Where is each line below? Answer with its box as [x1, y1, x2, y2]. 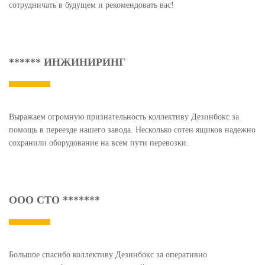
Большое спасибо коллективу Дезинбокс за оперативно [9, 250, 207, 259]
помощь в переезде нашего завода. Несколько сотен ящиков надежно [9, 125, 256, 134]
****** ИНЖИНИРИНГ [9, 56, 125, 68]
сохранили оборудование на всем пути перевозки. [9, 138, 189, 147]
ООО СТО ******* [9, 193, 100, 206]
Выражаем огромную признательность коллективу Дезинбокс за [9, 112, 239, 121]
